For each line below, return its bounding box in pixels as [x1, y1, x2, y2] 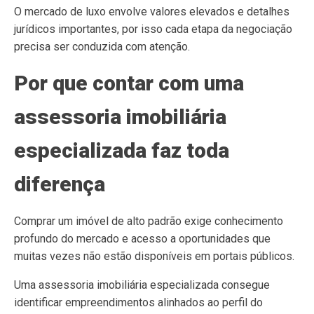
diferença [14, 172, 105, 196]
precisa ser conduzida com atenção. [14, 40, 190, 53]
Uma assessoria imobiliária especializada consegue [14, 278, 270, 292]
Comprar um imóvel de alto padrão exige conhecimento [14, 214, 283, 228]
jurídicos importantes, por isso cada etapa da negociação [14, 22, 292, 36]
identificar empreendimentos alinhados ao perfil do [14, 296, 263, 309]
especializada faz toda [14, 138, 229, 163]
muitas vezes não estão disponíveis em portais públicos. [14, 250, 294, 263]
